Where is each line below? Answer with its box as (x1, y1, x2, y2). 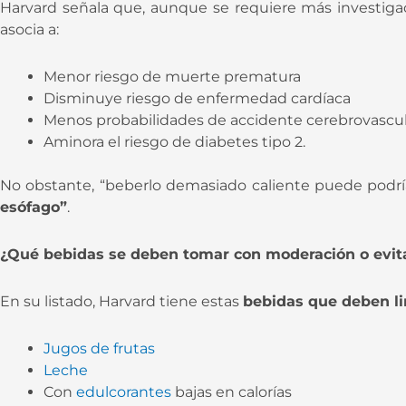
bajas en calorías (171, 382, 292, 401)
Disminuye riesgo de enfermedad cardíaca (43, 89, 351, 107)
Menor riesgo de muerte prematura (43, 67, 301, 85)
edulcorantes (76, 382, 171, 401)
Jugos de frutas (43, 339, 155, 357)
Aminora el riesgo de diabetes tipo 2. (43, 132, 305, 150)
